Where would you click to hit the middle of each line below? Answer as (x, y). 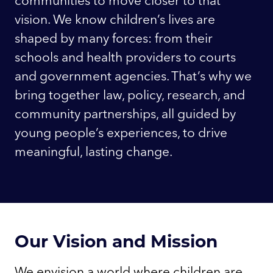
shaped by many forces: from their (114, 37)
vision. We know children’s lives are (115, 19)
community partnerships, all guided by (125, 113)
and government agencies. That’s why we (133, 75)
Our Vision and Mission (116, 240)
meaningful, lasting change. (94, 151)
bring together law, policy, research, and (130, 94)
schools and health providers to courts (125, 56)
